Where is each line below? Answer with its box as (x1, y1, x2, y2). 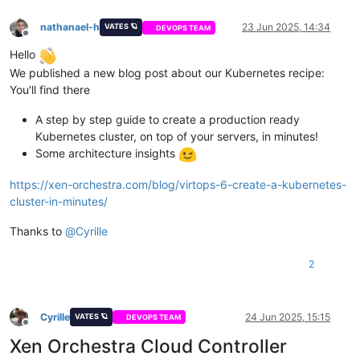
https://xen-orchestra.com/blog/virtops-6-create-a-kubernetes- (10, 177, 346, 191)
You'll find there (10, 82, 90, 96)
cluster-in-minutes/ (10, 194, 108, 208)
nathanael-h (40, 21, 100, 34)
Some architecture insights (35, 145, 178, 160)
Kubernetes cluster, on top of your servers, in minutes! (35, 129, 318, 143)
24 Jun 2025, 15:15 (245, 310, 330, 323)
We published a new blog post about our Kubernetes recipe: (10, 65, 325, 80)
